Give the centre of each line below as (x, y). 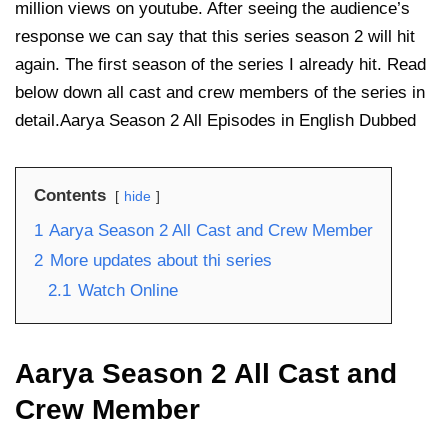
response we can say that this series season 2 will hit (215, 37)
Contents (70, 196)
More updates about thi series (161, 261)
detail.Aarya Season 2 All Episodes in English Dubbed (215, 121)
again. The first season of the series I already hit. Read (220, 65)
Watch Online (128, 291)
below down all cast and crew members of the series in (220, 93)
